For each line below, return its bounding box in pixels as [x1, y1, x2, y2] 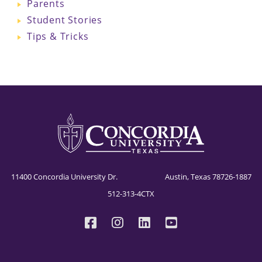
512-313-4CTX [108, 188, 154, 199]
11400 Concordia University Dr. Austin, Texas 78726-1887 [11, 171, 251, 182]
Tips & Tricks [27, 29, 89, 43]
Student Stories [27, 13, 102, 26]
